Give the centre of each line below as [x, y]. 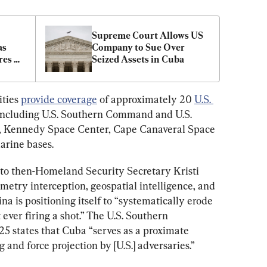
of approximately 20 [146, 99]
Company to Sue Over [138, 47]
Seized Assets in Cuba [138, 59]
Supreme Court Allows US [148, 35]
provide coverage [59, 99]
